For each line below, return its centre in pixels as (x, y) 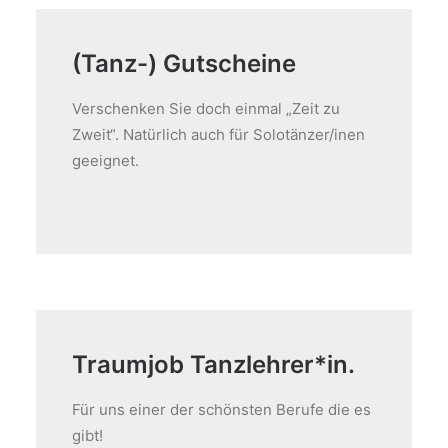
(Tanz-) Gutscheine (184, 63)
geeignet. (105, 160)
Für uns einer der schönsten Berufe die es (221, 409)
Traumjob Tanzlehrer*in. (213, 364)
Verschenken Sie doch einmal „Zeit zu (206, 108)
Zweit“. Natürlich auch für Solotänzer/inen (218, 134)
